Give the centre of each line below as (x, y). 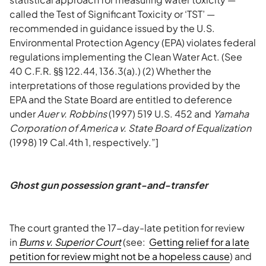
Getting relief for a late (199, 242)
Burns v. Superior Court (70, 242)
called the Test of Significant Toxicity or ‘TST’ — (112, 14)
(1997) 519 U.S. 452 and (160, 114)
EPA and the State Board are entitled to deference (121, 99)
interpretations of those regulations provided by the (125, 85)
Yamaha (231, 114)
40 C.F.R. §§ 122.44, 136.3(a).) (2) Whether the (110, 71)
